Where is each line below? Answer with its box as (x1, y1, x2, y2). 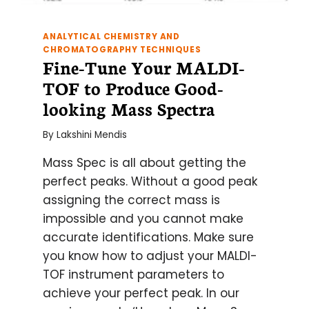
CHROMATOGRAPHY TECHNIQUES (43, 43, 201, 55)
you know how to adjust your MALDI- (43, 248, 258, 265)
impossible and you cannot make (43, 210, 244, 228)
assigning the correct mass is (43, 192, 221, 209)
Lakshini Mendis (56, 128, 127, 142)
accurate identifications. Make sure (43, 229, 255, 246)
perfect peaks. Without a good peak (43, 173, 258, 190)
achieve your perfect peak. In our (43, 285, 240, 302)
